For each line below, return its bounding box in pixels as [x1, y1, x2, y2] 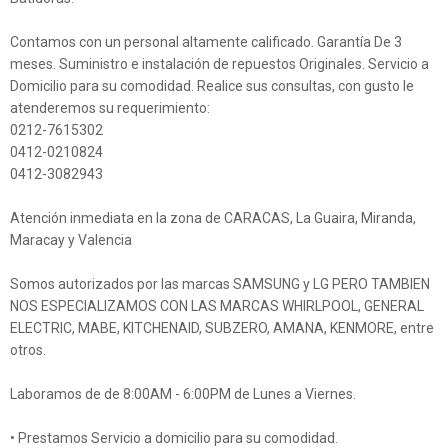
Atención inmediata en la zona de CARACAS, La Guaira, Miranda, [10, 210, 416, 227]
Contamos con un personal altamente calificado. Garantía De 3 [10, 34, 402, 51]
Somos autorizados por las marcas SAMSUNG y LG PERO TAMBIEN [10, 276, 430, 293]
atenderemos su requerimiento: [10, 100, 210, 117]
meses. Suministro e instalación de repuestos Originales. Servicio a [10, 56, 429, 73]
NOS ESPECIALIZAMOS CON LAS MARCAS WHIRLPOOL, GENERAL [10, 298, 424, 315]
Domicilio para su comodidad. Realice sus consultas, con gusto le [10, 78, 414, 95]
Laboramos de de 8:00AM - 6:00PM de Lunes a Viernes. [10, 386, 356, 403]
